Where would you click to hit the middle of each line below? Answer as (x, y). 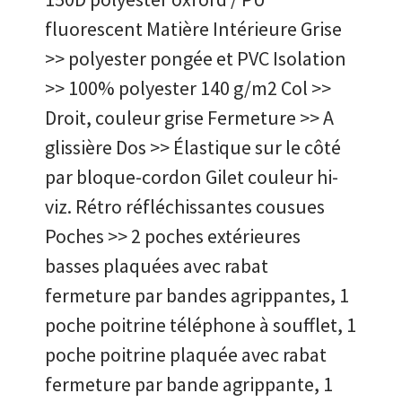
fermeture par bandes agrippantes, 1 (197, 296)
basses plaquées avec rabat (157, 266)
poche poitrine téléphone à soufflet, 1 (201, 325)
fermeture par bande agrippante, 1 (189, 385)
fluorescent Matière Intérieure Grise (193, 29)
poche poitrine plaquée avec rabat (186, 355)
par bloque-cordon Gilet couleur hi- (192, 177)
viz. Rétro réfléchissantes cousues (185, 207)
